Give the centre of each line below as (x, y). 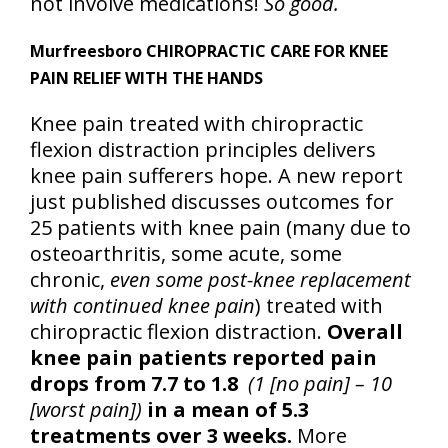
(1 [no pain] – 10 (320, 383)
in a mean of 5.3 (225, 409)
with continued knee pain (142, 305)
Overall (365, 331)
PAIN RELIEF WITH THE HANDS (146, 78)
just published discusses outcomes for (212, 201)
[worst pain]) (86, 409)
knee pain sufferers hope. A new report (216, 175)
